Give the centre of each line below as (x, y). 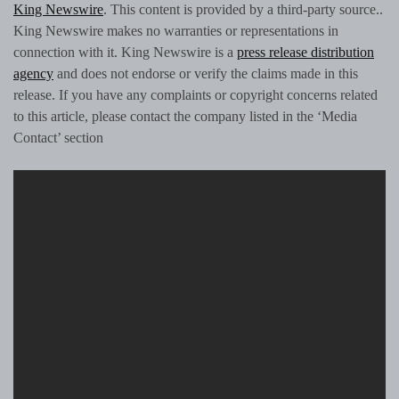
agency (33, 74)
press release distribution (305, 53)
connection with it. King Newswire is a (125, 53)
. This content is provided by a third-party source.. (243, 10)
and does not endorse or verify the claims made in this (206, 74)
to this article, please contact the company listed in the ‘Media (185, 117)
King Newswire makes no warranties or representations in (176, 31)
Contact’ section (58, 138)
